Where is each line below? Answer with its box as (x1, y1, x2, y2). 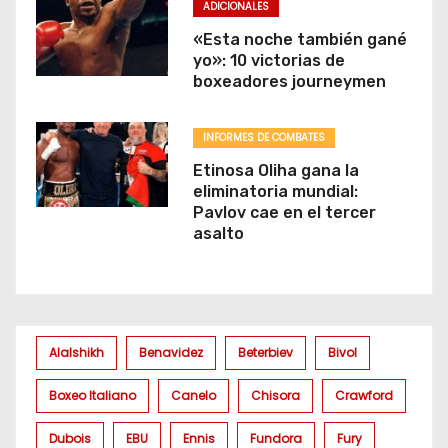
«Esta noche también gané (192, 29, 407, 49)
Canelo (171, 386, 216, 404)
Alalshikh (49, 343, 104, 361)
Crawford (335, 386, 393, 404)
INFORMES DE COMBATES (202, 129, 325, 145)
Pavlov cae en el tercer (192, 202, 376, 222)
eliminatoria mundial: (192, 181, 358, 201)
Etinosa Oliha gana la (192, 160, 359, 180)
